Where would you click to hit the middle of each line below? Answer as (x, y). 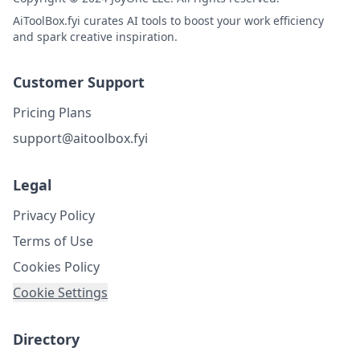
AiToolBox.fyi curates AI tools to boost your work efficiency (168, 20)
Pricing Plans (52, 112)
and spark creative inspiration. (95, 37)
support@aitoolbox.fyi (80, 138)
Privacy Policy (54, 215)
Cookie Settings (60, 292)
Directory (46, 339)
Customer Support (79, 82)
